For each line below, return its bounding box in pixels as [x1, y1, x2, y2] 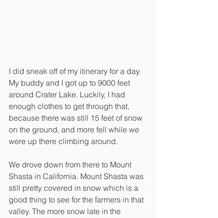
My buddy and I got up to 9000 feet [9, 78, 132, 88]
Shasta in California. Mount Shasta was [9, 171, 145, 182]
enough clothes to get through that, [9, 101, 131, 111]
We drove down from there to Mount [9, 160, 133, 170]
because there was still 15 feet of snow [9, 113, 145, 123]
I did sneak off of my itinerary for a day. [9, 66, 143, 76]
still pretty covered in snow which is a [9, 183, 140, 193]
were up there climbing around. [9, 136, 120, 146]
